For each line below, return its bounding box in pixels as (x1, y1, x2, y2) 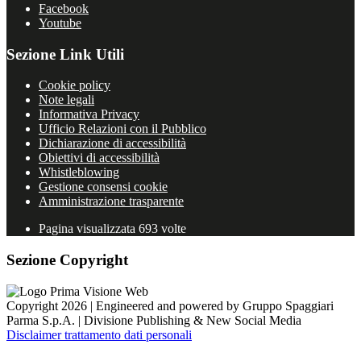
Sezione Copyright (6, 251, 128, 269)
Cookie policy (39, 78, 110, 93)
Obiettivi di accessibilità (39, 151, 160, 165)
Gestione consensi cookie (39, 180, 168, 194)
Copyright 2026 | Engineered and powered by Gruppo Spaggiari (6, 298, 334, 313)
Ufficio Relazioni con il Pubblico (39, 122, 206, 136)
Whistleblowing (39, 165, 119, 180)
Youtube (39, 15, 81, 30)
